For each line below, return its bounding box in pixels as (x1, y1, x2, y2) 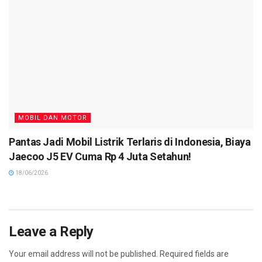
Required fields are (160, 249, 229, 259)
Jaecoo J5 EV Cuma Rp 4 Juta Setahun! (9, 150, 192, 163)
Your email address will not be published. (9, 249, 158, 259)
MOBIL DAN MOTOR (18, 114, 87, 122)
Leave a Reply (9, 223, 94, 240)
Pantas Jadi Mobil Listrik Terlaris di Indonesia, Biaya (9, 136, 251, 149)
